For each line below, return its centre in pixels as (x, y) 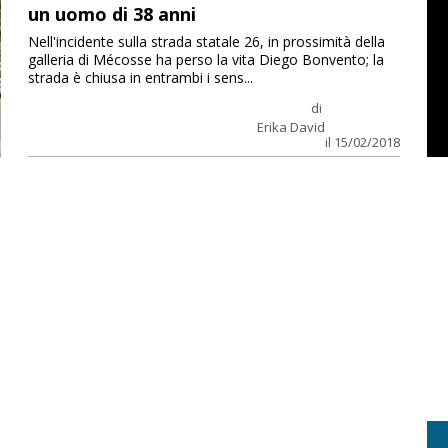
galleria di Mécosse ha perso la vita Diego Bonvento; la (205, 59)
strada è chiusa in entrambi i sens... (140, 77)
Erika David (290, 126)
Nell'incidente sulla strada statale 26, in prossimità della (206, 41)
